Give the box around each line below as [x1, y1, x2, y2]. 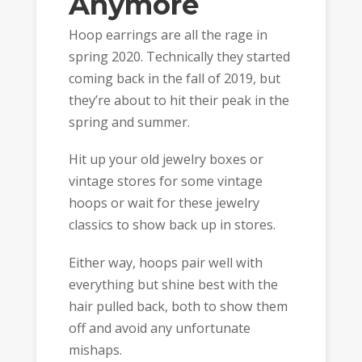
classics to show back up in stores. [68, 216, 276, 234]
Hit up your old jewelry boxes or [68, 150, 263, 169]
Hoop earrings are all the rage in [68, 25, 267, 44]
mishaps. [68, 340, 122, 359]
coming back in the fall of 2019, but [68, 69, 280, 87]
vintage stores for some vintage [68, 172, 263, 191]
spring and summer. [68, 112, 190, 131]
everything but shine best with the [68, 275, 278, 293]
